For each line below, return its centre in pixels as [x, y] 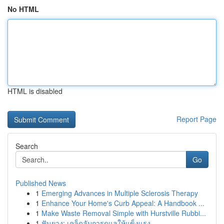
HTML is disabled [35, 91]
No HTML [23, 9]
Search [27, 146]
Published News [41, 183]
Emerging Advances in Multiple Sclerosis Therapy [120, 193]
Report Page [196, 119]
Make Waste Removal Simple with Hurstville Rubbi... [124, 213]
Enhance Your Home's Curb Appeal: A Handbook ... [123, 203]
